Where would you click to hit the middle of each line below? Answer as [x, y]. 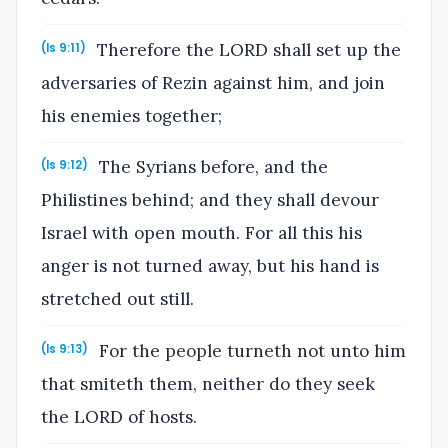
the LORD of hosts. [119, 416]
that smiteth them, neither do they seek [208, 383]
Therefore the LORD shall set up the [247, 49]
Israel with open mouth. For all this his [201, 233]
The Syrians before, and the [211, 167]
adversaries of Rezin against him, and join [213, 82]
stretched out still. [117, 299]
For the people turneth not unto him [250, 350]
